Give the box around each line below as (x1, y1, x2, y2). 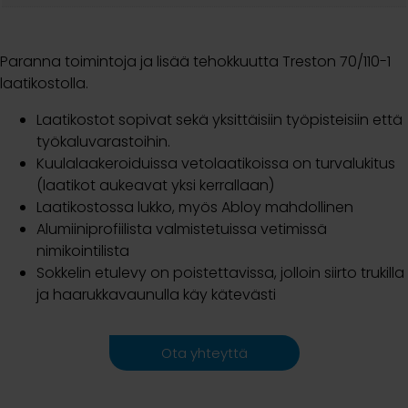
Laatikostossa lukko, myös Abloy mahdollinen (36, 196, 353, 218)
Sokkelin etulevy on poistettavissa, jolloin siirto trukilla (36, 261, 404, 283)
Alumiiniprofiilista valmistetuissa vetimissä (36, 218, 327, 240)
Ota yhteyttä (160, 342, 248, 362)
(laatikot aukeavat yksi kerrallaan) (36, 174, 274, 196)
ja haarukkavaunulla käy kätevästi (36, 283, 276, 305)
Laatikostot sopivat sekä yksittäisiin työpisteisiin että (36, 108, 403, 130)
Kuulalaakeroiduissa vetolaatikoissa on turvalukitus (36, 152, 395, 174)
